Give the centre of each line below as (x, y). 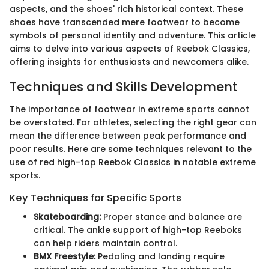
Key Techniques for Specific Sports (95, 198)
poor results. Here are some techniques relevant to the (131, 149)
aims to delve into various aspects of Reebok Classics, (130, 48)
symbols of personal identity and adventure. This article (133, 35)
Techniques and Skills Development (124, 86)
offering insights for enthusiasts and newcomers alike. (129, 62)
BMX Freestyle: (65, 257)
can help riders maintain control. (105, 243)
